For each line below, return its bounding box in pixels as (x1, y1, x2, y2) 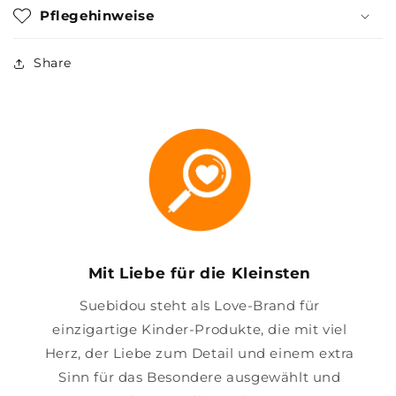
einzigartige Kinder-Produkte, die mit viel (52, 320, 347, 338)
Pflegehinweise (40, 7, 155, 24)
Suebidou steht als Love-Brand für (80, 296, 320, 314)
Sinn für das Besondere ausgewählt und (58, 368, 341, 385)
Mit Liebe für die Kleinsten (88, 263, 312, 282)
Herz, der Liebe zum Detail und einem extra (44, 344, 355, 362)
